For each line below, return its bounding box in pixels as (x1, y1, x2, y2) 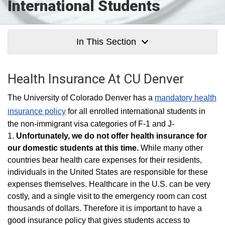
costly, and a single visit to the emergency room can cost (8, 192, 206, 200)
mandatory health (155, 93, 216, 102)
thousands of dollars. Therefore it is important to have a (8, 204, 202, 212)
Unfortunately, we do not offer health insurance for (16, 132, 207, 140)
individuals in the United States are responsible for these (8, 168, 208, 176)
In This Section (76, 37, 136, 47)
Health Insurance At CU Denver (8, 71, 184, 86)
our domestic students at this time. (8, 144, 139, 152)
